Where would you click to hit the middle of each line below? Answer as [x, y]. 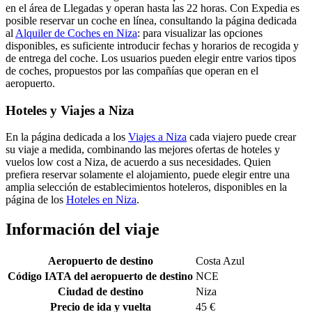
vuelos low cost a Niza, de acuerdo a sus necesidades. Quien [138, 162]
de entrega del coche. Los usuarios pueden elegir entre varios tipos [151, 58]
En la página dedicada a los [67, 137]
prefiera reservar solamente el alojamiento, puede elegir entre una [148, 175]
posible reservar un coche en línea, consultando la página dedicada [151, 20]
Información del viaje [83, 229]
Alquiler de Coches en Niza [76, 33]
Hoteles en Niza [101, 200]
